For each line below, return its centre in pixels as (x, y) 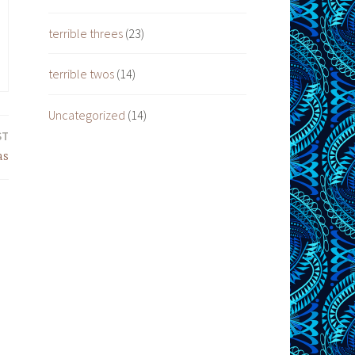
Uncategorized (87, 115)
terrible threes (86, 33)
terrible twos (81, 74)
